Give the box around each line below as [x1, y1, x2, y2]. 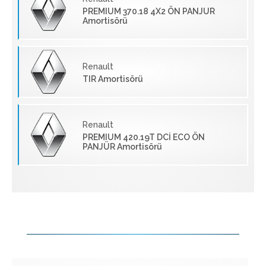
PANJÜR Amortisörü [83, 141, 162, 151]
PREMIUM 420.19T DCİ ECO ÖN [83, 132, 205, 142]
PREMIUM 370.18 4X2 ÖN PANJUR [83, 6, 215, 16]
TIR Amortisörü [83, 74, 143, 84]
